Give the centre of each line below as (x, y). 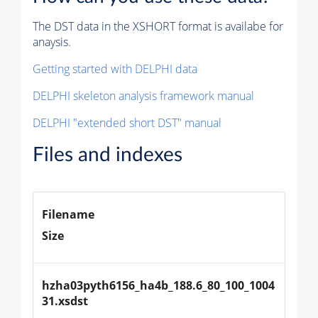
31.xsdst (65, 301)
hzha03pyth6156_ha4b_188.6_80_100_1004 (158, 286)
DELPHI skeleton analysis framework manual (143, 96)
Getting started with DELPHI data (115, 69)
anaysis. (52, 42)
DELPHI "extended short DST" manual (127, 123)
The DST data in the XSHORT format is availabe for (158, 27)
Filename (68, 215)
